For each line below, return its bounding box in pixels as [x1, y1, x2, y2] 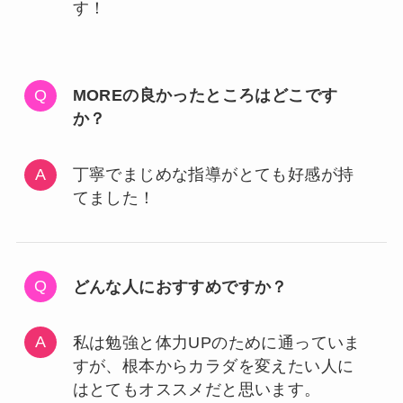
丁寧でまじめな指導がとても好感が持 [72, 166, 354, 184]
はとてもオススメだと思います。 [72, 380, 321, 399]
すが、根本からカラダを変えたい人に [72, 356, 354, 375]
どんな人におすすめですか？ [72, 277, 288, 296]
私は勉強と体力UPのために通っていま [72, 333, 361, 352]
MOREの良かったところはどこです [72, 86, 338, 105]
